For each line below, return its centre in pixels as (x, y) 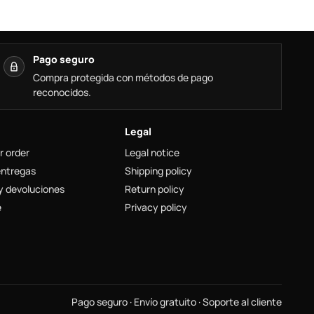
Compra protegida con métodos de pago (123, 77)
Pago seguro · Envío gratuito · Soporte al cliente (177, 302)
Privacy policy (156, 207)
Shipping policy (158, 171)
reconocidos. (62, 92)
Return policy (155, 189)
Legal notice (152, 152)
